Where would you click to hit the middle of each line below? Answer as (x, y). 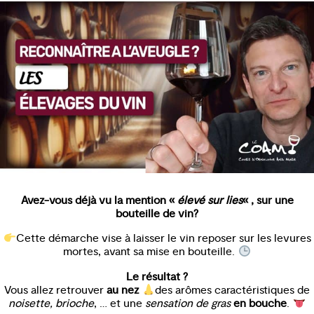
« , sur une (268, 200)
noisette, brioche (52, 304)
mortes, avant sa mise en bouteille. (151, 252)
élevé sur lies (210, 200)
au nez (123, 291)
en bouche (260, 304)
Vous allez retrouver (56, 291)
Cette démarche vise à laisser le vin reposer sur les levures (163, 239)
